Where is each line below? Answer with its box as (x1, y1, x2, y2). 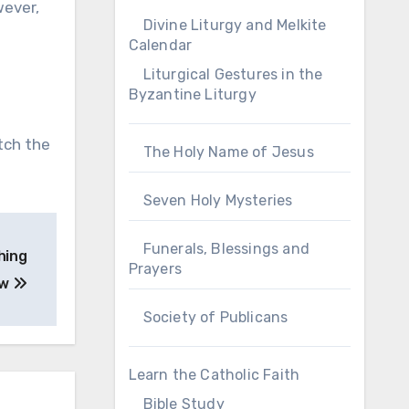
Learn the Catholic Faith (128, 366, 300, 383)
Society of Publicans (142, 309, 288, 326)
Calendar (128, 37, 193, 54)
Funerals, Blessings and (142, 240, 310, 257)
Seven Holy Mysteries (142, 192, 293, 209)
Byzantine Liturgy (128, 86, 257, 103)
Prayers (128, 260, 182, 278)
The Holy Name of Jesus (142, 143, 314, 161)
